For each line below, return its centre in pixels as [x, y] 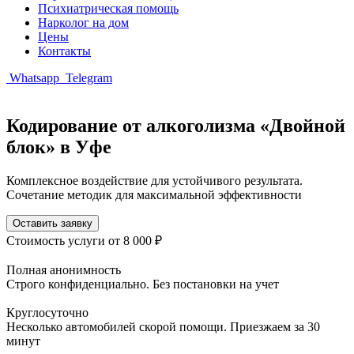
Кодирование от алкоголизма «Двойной [176, 125]
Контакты [64, 51]
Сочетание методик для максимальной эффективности [154, 194]
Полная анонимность [64, 269]
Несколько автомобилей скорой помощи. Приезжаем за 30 [163, 326]
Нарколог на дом [83, 23]
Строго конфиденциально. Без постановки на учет [143, 284]
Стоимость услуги [57, 240]
